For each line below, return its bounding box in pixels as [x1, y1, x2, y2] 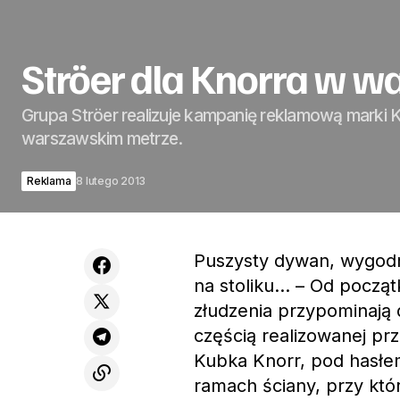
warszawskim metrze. [21, 128, 183, 149]
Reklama [27, 174, 71, 187]
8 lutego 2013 [76, 174, 146, 187]
